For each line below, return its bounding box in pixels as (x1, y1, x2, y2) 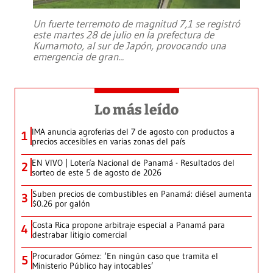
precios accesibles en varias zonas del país (32, 136, 185, 147)
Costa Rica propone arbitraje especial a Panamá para (32, 219, 225, 231)
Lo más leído (94, 101, 179, 119)
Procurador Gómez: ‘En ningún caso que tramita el (32, 250, 218, 262)
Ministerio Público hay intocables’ (32, 260, 154, 272)
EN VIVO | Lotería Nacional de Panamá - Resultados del (32, 157, 235, 169)
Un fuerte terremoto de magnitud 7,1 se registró (33, 17, 240, 30)
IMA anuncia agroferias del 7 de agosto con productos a (32, 126, 235, 138)
